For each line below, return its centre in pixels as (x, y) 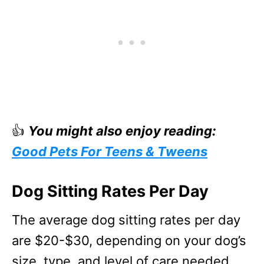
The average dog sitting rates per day (126, 220)
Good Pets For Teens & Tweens (110, 151)
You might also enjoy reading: (122, 131)
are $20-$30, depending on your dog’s (129, 240)
